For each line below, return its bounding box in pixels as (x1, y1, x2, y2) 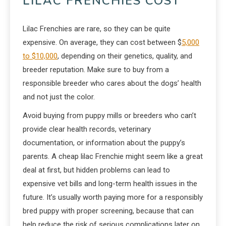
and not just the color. (23, 92, 95, 101)
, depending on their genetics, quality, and (58, 51, 192, 61)
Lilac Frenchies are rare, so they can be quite (23, 24, 171, 33)
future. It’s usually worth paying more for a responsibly (23, 192, 203, 202)
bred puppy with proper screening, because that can (23, 206, 194, 215)
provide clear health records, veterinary (23, 124, 151, 134)
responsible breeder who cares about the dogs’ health (23, 78, 201, 88)
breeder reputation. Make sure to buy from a (23, 65, 169, 74)
